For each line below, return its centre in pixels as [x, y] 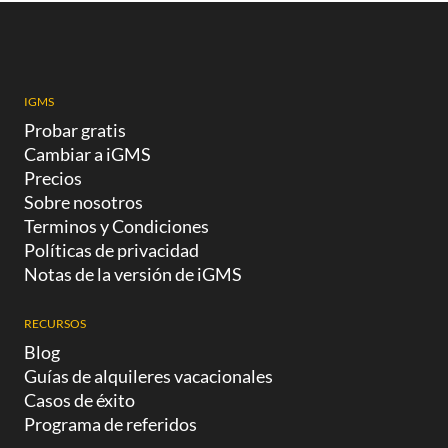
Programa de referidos [110, 423]
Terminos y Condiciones [116, 225]
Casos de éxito [79, 399]
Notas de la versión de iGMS [133, 273]
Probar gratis [75, 129]
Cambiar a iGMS [87, 153]
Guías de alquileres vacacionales [148, 375]
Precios [53, 177]
